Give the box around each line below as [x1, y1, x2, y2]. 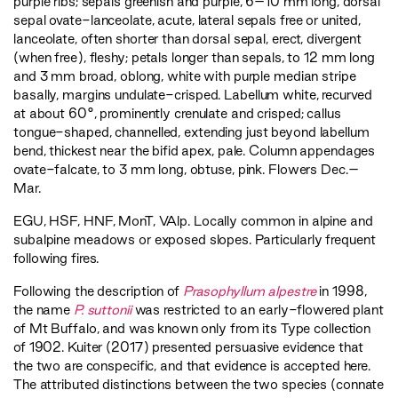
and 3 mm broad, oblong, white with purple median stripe [13, 68, 356, 84]
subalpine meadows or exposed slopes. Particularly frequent [13, 232, 376, 248]
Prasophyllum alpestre [182, 283, 316, 299]
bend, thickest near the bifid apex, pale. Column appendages [13, 143, 376, 159]
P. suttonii [73, 302, 131, 318]
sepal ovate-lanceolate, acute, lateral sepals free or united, [13, 12, 362, 28]
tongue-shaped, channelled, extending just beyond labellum [13, 124, 370, 140]
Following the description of [13, 283, 183, 299]
